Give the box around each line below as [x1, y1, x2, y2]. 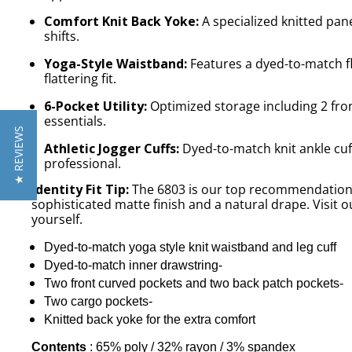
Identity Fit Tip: [31, 180, 130, 198]
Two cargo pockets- [44, 294, 153, 308]
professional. [44, 154, 122, 172]
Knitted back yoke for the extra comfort [44, 312, 256, 326]
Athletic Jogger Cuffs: [44, 139, 180, 157]
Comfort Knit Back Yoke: [44, 12, 200, 30]
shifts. [44, 27, 80, 45]
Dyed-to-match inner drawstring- [44, 258, 223, 272]
